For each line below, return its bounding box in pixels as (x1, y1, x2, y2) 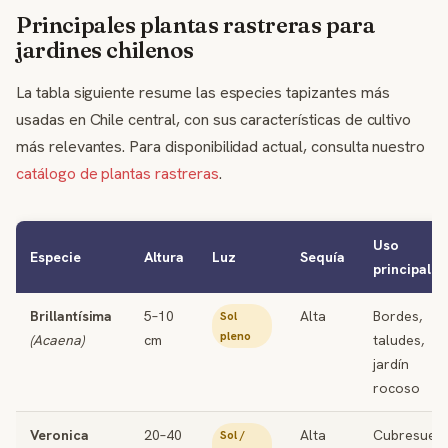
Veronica (30, 426, 89, 444)
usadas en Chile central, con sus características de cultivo (16, 109, 412, 130)
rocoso (373, 379, 420, 397)
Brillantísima (30, 307, 113, 325)
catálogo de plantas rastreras (16, 163, 219, 184)
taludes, (373, 331, 424, 349)
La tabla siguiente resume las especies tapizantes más (16, 82, 390, 103)
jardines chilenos (16, 36, 194, 64)
